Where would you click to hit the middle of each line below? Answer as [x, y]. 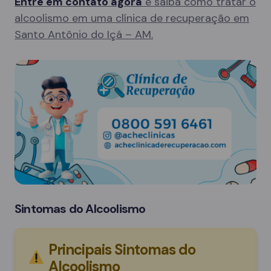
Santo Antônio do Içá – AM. [84, 34]
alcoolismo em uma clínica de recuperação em [132, 18]
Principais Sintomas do [122, 249]
